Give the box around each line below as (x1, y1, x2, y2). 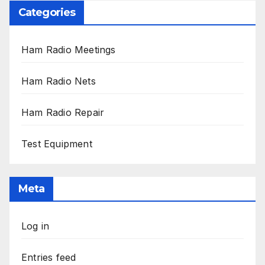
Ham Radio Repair (21, 106, 105, 119)
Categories (18, 6, 75, 20)
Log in (21, 220, 50, 232)
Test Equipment (21, 138, 92, 150)
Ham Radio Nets (21, 75, 96, 88)
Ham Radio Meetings (21, 44, 116, 56)
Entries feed (21, 251, 76, 264)
